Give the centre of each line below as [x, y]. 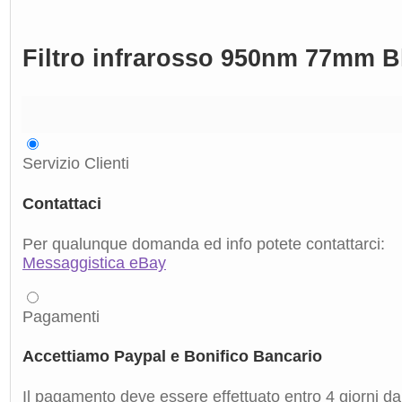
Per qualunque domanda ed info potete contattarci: [204, 244]
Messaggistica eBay [94, 262]
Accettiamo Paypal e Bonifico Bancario [172, 357]
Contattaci [62, 203]
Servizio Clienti [76, 163]
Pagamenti [61, 316]
